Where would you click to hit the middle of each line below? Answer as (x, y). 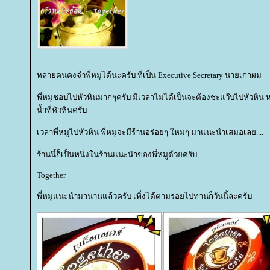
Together (51, 175)
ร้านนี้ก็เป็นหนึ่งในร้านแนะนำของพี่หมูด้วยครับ (117, 155)
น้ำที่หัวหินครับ (62, 110)
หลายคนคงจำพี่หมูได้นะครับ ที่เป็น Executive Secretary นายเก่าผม (149, 75)
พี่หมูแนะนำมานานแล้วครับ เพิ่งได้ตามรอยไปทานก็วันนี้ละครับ (144, 196)
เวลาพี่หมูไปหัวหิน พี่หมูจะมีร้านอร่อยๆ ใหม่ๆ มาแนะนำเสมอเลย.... (150, 133)
